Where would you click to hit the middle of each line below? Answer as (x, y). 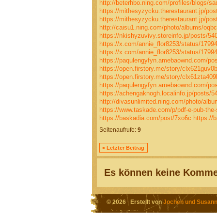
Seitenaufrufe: (117, 130)
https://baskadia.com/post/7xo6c (145, 118)
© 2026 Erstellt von (135, 202)
